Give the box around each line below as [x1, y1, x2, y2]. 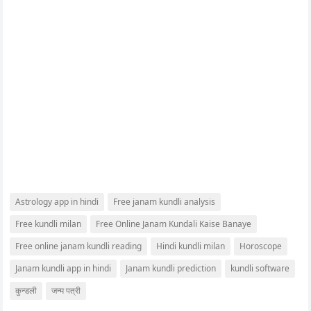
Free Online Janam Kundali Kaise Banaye [96, 218, 252, 230]
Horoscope [239, 240, 283, 252]
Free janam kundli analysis [113, 196, 216, 208]
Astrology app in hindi [15, 196, 99, 208]
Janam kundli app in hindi [15, 262, 112, 274]
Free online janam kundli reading [15, 240, 142, 252]
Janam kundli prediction [126, 262, 217, 274]
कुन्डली [15, 285, 37, 296]
